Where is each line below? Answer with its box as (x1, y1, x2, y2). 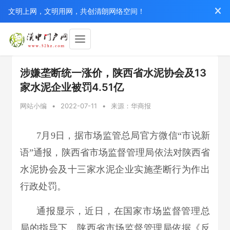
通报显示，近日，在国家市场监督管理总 (36, 206, 210, 216)
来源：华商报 (111, 102, 151, 110)
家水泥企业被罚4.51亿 (20, 81, 124, 93)
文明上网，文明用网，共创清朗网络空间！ (8, 7, 145, 15)
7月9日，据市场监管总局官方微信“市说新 (36, 130, 210, 141)
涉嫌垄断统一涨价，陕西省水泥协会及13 (20, 67, 206, 79)
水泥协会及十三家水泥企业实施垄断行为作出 (20, 164, 210, 175)
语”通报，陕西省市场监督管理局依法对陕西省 (20, 147, 210, 158)
